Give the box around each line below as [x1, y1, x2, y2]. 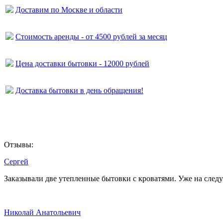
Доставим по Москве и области [15, 5, 122, 14]
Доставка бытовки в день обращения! [15, 86, 143, 95]
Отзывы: [4, 140, 33, 149]
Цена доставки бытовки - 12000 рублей [15, 59, 149, 68]
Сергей [4, 157, 28, 166]
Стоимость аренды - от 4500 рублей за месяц [15, 32, 167, 41]
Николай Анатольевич [4, 208, 81, 217]
